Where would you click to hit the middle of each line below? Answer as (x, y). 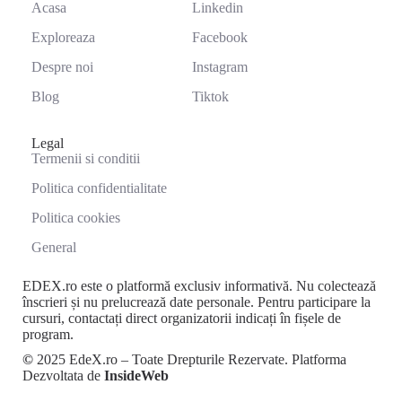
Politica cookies (76, 218)
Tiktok (211, 96)
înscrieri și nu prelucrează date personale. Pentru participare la (197, 302)
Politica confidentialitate (99, 188)
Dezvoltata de (63, 376)
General (54, 247)
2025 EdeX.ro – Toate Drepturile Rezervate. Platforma (192, 359)
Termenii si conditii (86, 158)
